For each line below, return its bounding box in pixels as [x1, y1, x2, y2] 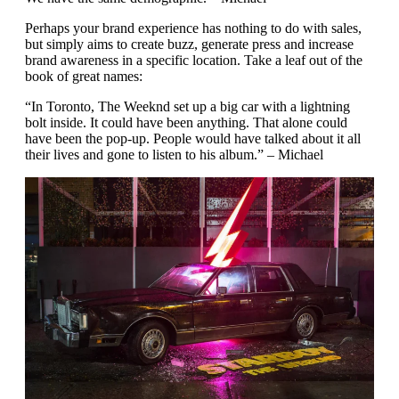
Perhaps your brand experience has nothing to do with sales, [25, 20, 362, 36]
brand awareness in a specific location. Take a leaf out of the [25, 52, 362, 68]
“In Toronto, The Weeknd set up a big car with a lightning [25, 98, 350, 114]
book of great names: [25, 68, 142, 84]
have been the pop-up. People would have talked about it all [25, 130, 361, 146]
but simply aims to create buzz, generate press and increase [25, 36, 354, 52]
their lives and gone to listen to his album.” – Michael [25, 146, 323, 162]
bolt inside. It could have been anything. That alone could [25, 114, 347, 130]
